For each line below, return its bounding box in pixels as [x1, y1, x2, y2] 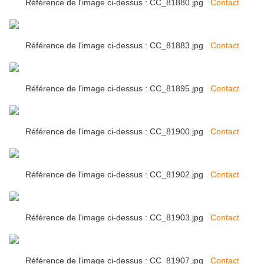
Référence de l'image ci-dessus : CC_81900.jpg [25, 127, 210, 137]
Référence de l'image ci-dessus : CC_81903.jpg [25, 213, 210, 223]
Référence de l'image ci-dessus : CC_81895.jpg [25, 84, 210, 94]
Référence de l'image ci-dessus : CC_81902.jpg [25, 170, 210, 180]
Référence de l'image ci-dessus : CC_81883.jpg [25, 41, 210, 51]
